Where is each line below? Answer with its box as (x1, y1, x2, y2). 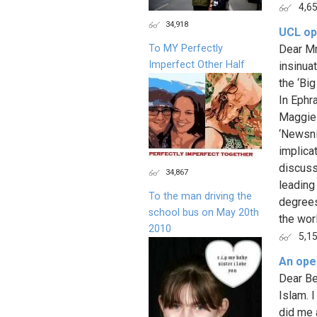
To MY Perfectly (149, 42, 223, 54)
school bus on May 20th (149, 206, 259, 219)
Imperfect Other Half (149, 58, 245, 71)
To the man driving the (149, 190, 252, 202)
